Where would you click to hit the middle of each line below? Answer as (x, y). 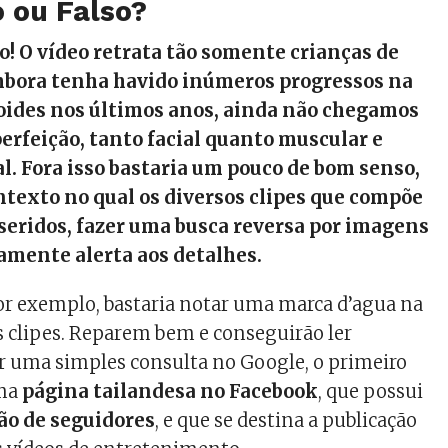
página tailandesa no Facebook (170, 392)
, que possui (371, 392)
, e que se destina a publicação (286, 421)
